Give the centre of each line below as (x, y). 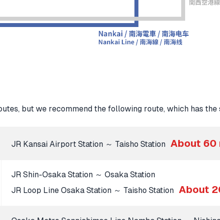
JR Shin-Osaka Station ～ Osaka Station (83, 174)
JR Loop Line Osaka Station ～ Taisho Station (94, 190)
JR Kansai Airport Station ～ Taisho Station (89, 144)
